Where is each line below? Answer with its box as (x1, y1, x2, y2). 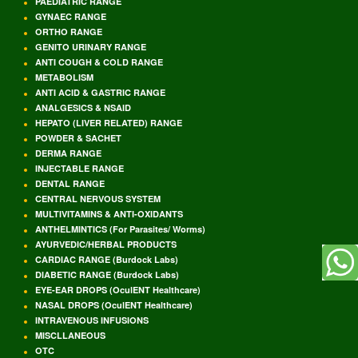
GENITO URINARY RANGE (35, 40, 146, 53)
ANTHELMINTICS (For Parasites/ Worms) (35, 222, 205, 235)
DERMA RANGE (35, 146, 101, 159)
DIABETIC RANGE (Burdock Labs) (35, 268, 179, 280)
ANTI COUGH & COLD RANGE (35, 55, 163, 68)
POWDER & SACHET (35, 131, 121, 144)
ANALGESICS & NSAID (35, 101, 131, 113)
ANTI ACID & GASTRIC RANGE (35, 86, 165, 98)
